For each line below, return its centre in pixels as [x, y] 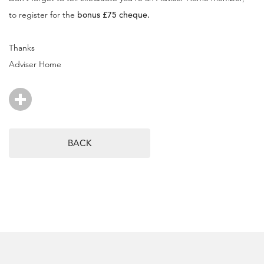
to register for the [43, 15]
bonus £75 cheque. [113, 15]
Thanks [22, 48]
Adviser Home [35, 65]
